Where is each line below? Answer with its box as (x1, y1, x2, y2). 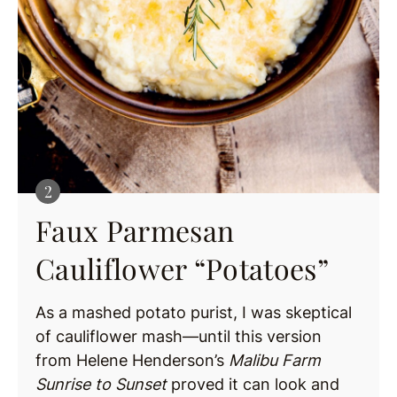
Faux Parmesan (35, 210, 235, 249)
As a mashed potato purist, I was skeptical (35, 302, 352, 322)
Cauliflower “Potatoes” (35, 248, 330, 287)
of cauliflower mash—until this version (35, 326, 322, 346)
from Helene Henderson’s (35, 350, 229, 370)
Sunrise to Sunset (35, 374, 167, 393)
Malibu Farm (229, 350, 321, 370)
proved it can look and (167, 374, 339, 393)
